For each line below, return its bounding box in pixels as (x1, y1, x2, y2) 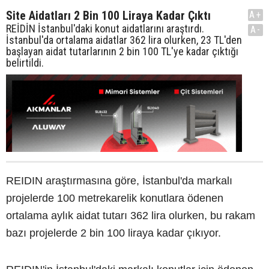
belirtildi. (6, 56, 44, 69)
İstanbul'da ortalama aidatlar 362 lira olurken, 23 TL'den (6, 33, 242, 46)
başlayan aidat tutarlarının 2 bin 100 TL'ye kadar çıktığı (6, 44, 238, 58)
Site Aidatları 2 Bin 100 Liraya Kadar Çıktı (6, 8, 211, 23)
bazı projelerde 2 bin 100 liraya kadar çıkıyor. (6, 226, 221, 239)
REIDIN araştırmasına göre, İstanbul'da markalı (6, 174, 232, 187)
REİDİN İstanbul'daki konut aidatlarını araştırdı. (6, 22, 204, 35)
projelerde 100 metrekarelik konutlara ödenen (6, 192, 223, 204)
